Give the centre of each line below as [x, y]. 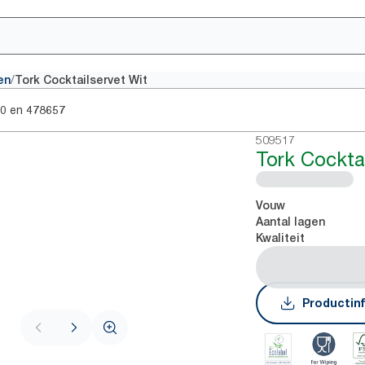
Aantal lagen [291, 222]
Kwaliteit [281, 238]
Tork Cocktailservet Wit [81, 80]
